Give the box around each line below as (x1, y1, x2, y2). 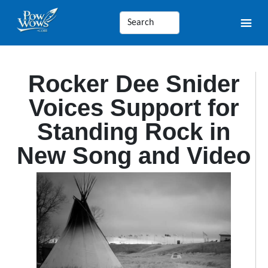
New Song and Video (17, 142, 251, 169)
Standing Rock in (37, 118, 230, 145)
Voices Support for (28, 95, 239, 121)
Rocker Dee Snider (28, 71, 240, 97)
